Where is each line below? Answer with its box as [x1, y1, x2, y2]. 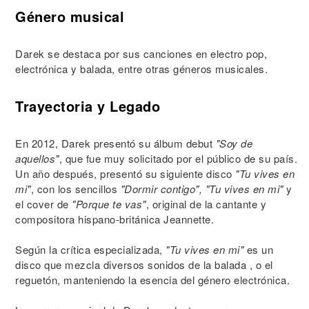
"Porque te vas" [72, 197, 146, 211]
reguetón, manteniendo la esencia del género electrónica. [15, 272, 290, 287]
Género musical [15, 6, 124, 26]
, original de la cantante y [146, 197, 266, 211]
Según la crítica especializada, [15, 242, 166, 257]
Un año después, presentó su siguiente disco [15, 166, 235, 181]
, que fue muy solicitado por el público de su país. [59, 151, 297, 166]
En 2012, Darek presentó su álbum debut [15, 136, 216, 150]
